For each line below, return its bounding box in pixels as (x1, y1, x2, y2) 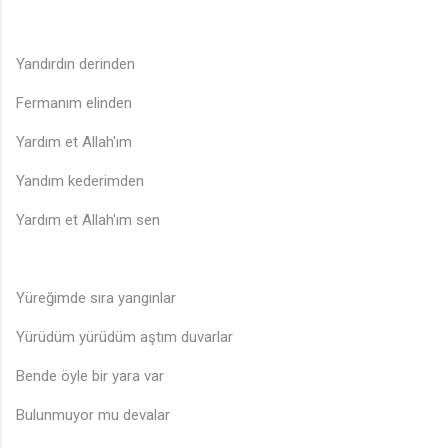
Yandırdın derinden (16, 55, 135, 74)
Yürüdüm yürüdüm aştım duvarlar (16, 328, 233, 347)
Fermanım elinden (16, 94, 132, 113)
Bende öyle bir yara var (16, 367, 164, 386)
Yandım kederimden (16, 172, 144, 191)
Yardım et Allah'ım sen (16, 211, 160, 230)
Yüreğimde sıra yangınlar (16, 289, 176, 308)
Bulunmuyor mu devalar (16, 406, 170, 425)
